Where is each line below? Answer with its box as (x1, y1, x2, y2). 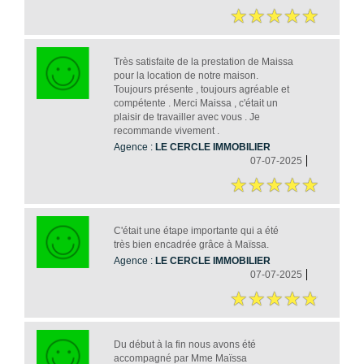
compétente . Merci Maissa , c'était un (113, 97, 278, 109)
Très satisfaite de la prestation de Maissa (113, 55, 293, 67)
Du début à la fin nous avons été (113, 338, 256, 350)
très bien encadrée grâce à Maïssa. (113, 238, 269, 250)
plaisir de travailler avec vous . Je (113, 110, 260, 123)
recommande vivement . (113, 124, 219, 136)
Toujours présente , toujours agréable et (113, 83, 289, 95)
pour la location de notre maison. (113, 69, 258, 81)
